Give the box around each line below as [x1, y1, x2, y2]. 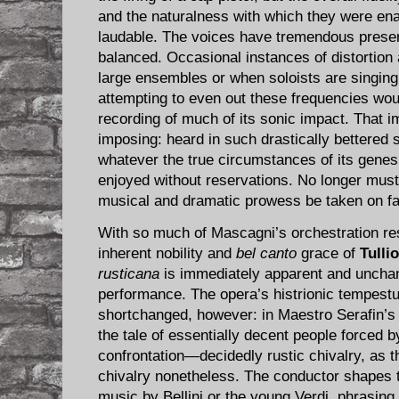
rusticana [98, 265, 159, 282]
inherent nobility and [98, 244, 236, 262]
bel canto [236, 244, 297, 262]
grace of [297, 244, 360, 262]
